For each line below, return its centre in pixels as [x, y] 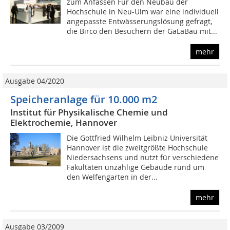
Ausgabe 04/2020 [35, 81]
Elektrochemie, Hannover [64, 123]
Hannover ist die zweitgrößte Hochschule [138, 148]
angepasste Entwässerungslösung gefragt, [140, 22]
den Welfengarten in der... [112, 177]
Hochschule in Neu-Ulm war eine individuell [143, 12]
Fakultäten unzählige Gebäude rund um [136, 167]
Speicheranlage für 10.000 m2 [85, 100]
